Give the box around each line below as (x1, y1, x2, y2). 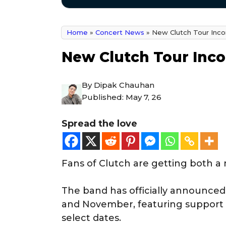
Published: (82, 92, 126, 102)
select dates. (62, 212, 121, 223)
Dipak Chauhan (94, 80, 154, 90)
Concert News (95, 28, 144, 36)
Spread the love (62, 118, 137, 129)
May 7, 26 (126, 92, 161, 102)
